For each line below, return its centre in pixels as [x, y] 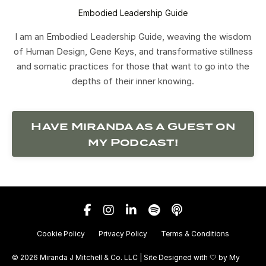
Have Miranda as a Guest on [133, 126]
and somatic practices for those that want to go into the [133, 66]
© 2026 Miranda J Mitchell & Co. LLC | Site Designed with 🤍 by [121, 258]
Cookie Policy [61, 234]
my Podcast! [133, 142]
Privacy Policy [123, 234]
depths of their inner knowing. [133, 81]
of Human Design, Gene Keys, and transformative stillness [133, 52]
